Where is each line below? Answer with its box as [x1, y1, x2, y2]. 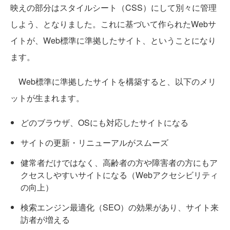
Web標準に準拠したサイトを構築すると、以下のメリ [10, 75, 216, 88]
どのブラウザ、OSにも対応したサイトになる [21, 117, 188, 129]
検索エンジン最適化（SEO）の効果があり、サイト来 [21, 201, 219, 214]
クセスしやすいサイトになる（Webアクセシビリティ [21, 169, 218, 181]
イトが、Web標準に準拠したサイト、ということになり [10, 34, 216, 47]
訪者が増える [21, 214, 70, 226]
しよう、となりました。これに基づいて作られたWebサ [10, 18, 216, 30]
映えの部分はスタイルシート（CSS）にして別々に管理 [10, 2, 217, 14]
